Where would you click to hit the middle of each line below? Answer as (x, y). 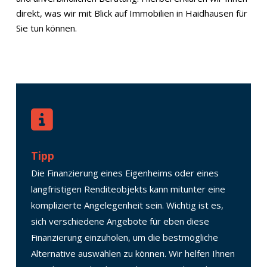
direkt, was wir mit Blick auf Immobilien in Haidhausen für (131, 13)
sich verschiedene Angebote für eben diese (120, 221)
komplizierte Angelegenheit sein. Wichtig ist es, (127, 205)
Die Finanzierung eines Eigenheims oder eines (125, 173)
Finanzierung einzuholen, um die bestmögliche (124, 237)
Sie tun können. (46, 28)
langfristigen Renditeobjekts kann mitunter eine (128, 189)
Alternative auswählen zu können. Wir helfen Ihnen (133, 253)
